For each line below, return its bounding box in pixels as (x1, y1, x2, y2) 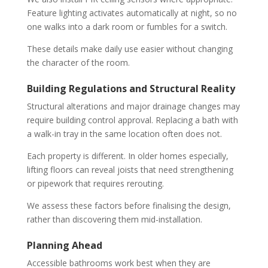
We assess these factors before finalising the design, (26, 199, 231, 211)
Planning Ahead (26, 238, 102, 252)
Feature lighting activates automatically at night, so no (26, 7, 237, 19)
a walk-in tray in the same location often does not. (26, 127, 222, 139)
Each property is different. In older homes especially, (26, 150, 229, 162)
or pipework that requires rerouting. (26, 177, 164, 189)
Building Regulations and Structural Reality (26, 81, 235, 95)
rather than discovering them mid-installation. (26, 213, 202, 225)
